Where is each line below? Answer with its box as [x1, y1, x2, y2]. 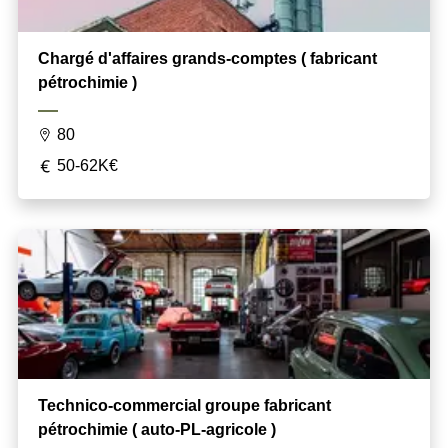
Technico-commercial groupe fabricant [37, 396, 331, 414]
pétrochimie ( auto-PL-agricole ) [37, 420, 276, 438]
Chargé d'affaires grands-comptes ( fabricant [37, 49, 377, 67]
